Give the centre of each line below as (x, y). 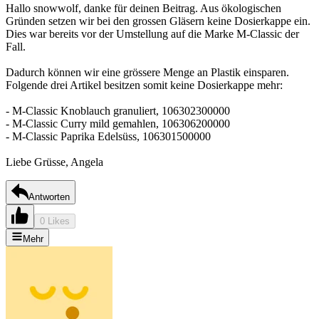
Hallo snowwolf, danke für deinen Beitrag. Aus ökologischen (143, 8)
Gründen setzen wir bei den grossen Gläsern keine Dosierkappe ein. (158, 21)
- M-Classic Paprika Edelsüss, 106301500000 (108, 136)
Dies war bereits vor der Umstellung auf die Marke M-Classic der (152, 33)
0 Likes (55, 221)
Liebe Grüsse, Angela (54, 162)
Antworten (49, 197)
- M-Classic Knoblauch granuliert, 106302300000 (118, 110)
